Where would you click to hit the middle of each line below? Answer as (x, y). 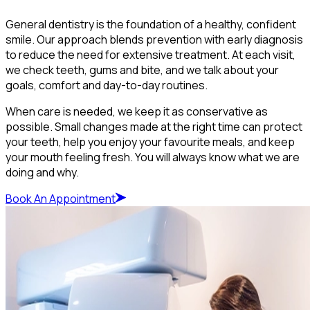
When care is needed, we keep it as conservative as (137, 112)
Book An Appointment (61, 199)
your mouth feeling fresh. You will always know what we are (153, 157)
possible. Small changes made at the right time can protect (154, 127)
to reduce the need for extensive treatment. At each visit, (151, 55)
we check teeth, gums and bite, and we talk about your (142, 70)
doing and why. (42, 173)
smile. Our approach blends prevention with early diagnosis (154, 40)
